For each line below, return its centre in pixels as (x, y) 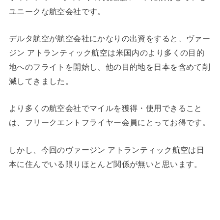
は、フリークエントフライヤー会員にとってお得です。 (110, 123)
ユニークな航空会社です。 (57, 11)
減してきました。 (41, 81)
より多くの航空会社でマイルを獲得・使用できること (105, 108)
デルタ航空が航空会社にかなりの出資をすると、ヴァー (110, 39)
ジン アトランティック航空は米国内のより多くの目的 (107, 53)
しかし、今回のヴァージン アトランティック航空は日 (107, 150)
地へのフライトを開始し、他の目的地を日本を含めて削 (110, 67)
